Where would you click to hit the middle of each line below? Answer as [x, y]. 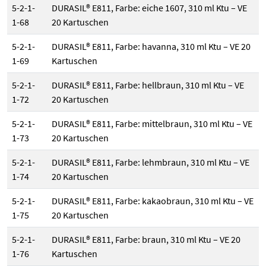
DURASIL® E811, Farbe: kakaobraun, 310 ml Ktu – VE [153, 201]
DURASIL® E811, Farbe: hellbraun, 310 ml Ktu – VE [148, 85]
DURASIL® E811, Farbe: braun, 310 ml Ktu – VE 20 [146, 240]
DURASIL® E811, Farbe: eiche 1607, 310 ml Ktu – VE [149, 8]
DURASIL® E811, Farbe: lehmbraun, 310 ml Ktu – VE [151, 162]
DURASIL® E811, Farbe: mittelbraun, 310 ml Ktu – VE [152, 124]
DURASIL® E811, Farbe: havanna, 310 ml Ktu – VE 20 [151, 47]
